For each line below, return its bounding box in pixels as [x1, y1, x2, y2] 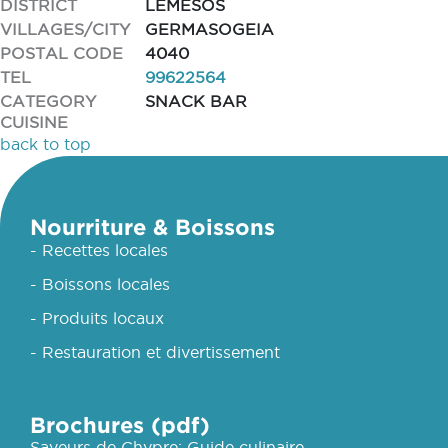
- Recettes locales [30, 241, 168, 259]
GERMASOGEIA [145, 20, 274, 38]
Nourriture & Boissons [30, 214, 275, 239]
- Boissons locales [30, 275, 170, 293]
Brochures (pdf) [30, 412, 210, 437]
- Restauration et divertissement [30, 343, 280, 361]
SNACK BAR [145, 92, 247, 110]
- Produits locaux [30, 309, 164, 327]
